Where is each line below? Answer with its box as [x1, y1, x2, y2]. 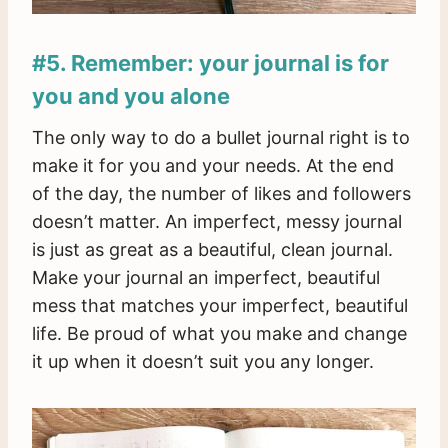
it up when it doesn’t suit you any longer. [32, 351, 374, 373]
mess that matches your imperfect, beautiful [32, 295, 408, 317]
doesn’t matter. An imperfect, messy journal [32, 211, 402, 233]
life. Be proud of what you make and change [32, 323, 407, 345]
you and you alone [32, 83, 230, 110]
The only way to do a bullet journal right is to [32, 127, 410, 149]
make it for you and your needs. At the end [32, 155, 394, 177]
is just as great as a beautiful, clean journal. [32, 239, 393, 261]
